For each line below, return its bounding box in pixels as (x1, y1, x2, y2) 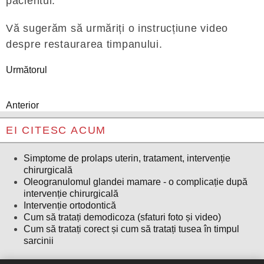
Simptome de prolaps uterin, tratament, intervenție (24, 153, 230, 163)
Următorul (6, 64, 47, 75)
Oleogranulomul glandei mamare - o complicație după (24, 176, 247, 187)
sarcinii (24, 235, 54, 246)
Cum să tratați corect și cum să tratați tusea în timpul (24, 223, 239, 234)
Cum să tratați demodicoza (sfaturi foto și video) (24, 212, 221, 222)
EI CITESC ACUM (6, 124, 107, 136)
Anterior (6, 100, 39, 110)
